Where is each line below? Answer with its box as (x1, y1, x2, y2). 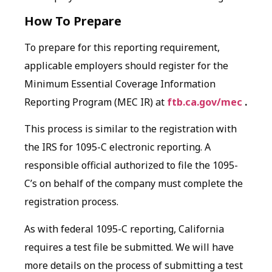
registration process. (24, 195, 118, 209)
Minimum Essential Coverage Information (24, 76, 216, 90)
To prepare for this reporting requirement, (24, 40, 220, 54)
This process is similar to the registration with (24, 122, 237, 136)
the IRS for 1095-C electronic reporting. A (24, 140, 211, 154)
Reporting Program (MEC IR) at (24, 95, 167, 109)
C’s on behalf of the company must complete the (24, 177, 243, 191)
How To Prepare (24, 12, 121, 29)
